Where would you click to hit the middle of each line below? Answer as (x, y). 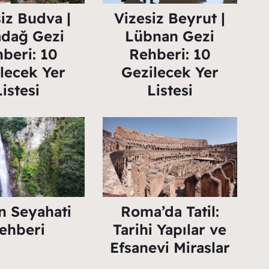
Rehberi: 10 (170, 54)
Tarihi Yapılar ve (170, 229)
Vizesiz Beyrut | (170, 18)
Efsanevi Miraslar (170, 247)
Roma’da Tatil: (170, 211)
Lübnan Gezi (170, 36)
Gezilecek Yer (170, 72)
